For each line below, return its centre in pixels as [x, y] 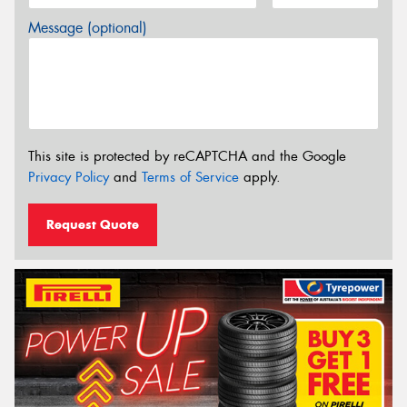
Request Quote [93, 224]
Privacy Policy [69, 178]
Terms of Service [190, 178]
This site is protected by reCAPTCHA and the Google [187, 157]
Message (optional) [88, 27]
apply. [260, 178]
